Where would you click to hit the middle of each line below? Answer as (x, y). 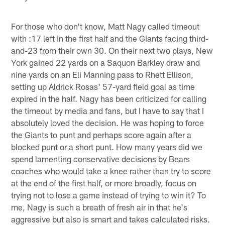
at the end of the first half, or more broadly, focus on (104, 183)
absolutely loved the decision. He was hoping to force (108, 122)
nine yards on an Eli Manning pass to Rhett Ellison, (102, 74)
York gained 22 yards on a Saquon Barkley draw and (106, 62)
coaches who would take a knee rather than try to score (111, 171)
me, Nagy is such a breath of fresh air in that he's (99, 207)
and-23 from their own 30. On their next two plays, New (112, 50)
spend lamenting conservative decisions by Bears (101, 158)
